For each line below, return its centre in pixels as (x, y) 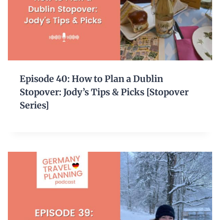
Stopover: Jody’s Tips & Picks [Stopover (104, 92)
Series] (34, 105)
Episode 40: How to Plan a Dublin (91, 79)
